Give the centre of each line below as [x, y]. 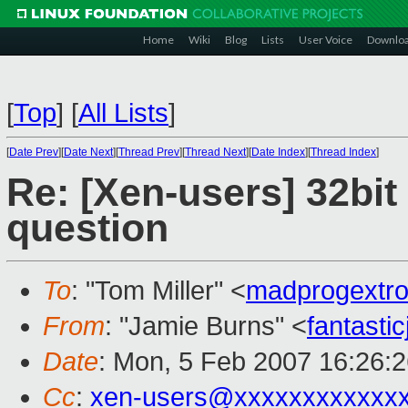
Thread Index [343, 152]
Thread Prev [149, 152]
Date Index [278, 152]
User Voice [326, 40]
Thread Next [215, 152]
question [87, 229]
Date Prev [34, 152]
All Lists [123, 113]
